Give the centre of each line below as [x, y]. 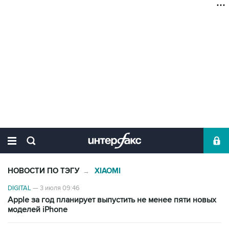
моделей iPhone [38, 210]
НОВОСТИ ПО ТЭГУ [44, 171]
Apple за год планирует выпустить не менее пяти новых [112, 200]
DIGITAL [19, 188]
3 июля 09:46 [60, 188]
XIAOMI [108, 171]
